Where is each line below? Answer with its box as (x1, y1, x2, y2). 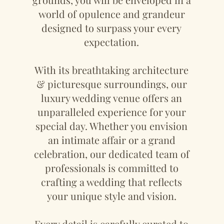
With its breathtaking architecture (34, 63, 189, 76)
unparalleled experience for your (37, 105, 186, 118)
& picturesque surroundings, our (36, 77, 187, 90)
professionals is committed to (44, 161, 178, 174)
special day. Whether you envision (35, 119, 188, 132)
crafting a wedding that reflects (41, 175, 182, 188)
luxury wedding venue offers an (41, 91, 182, 104)
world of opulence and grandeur (38, 7, 185, 20)
